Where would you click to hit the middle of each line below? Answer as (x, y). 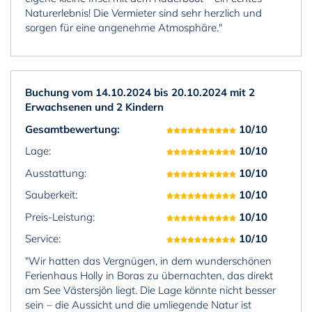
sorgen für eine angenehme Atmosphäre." (124, 27)
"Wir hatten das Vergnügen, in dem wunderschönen (148, 260)
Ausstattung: (56, 173)
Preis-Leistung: (60, 217)
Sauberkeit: (51, 195)
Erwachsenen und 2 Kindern (94, 107)
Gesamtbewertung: (72, 129)
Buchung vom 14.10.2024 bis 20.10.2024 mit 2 (140, 93)
